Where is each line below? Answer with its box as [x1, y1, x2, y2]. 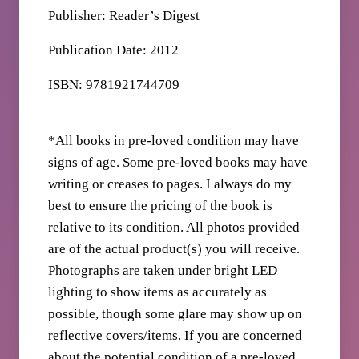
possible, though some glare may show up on [48, 306, 303, 322]
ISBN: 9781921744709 [48, 77, 180, 93]
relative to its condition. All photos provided [48, 220, 301, 236]
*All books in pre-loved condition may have [48, 133, 300, 149]
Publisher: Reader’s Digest [48, 8, 200, 24]
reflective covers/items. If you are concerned [48, 328, 303, 344]
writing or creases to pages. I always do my [48, 176, 292, 192]
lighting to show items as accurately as [48, 284, 268, 301]
